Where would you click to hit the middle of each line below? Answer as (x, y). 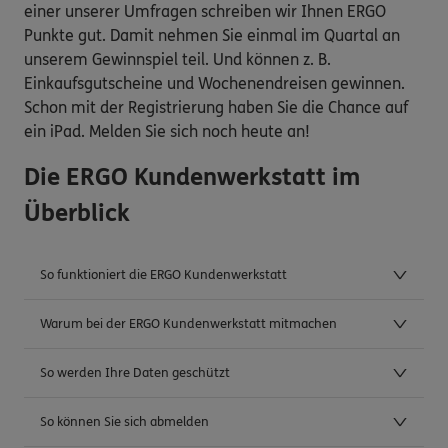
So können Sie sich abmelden (124, 422)
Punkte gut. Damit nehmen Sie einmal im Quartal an (212, 35)
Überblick (77, 213)
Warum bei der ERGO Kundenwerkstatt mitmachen (188, 324)
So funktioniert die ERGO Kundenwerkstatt (163, 275)
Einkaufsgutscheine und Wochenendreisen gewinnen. (214, 83)
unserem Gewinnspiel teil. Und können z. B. (177, 59)
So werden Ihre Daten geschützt (135, 373)
